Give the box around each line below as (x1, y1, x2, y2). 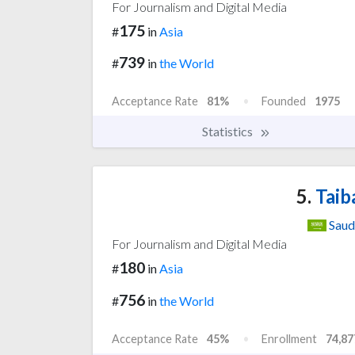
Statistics (202, 124, 255, 139)
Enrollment (261, 332, 317, 346)
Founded (261, 94, 306, 109)
